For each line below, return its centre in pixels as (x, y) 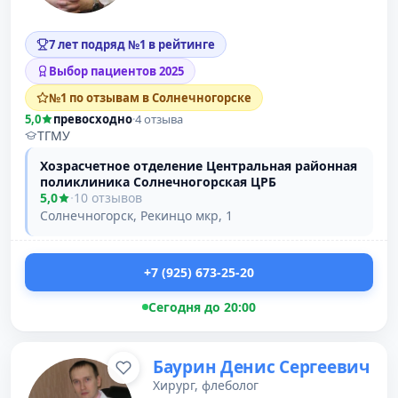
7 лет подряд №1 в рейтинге (132, 44)
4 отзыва (159, 119)
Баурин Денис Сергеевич (261, 367)
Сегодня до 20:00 (202, 307)
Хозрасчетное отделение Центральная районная (199, 166)
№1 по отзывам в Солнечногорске (150, 98)
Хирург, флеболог (206, 385)
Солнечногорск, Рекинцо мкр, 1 (136, 215)
